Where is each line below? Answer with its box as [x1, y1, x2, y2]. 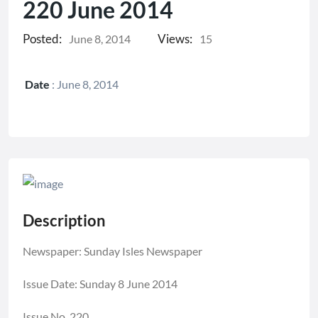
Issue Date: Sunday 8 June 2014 [23, 276, 177, 290]
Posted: [23, 31, 62, 46]
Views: [158, 31, 192, 46]
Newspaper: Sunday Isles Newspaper [23, 243, 202, 258]
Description [23, 210, 106, 230]
